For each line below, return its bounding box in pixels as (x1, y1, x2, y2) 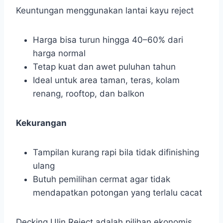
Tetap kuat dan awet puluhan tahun (33, 62, 176, 72)
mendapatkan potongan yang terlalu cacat (33, 188, 202, 198)
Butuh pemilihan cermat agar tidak (33, 174, 170, 185)
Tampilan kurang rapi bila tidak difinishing (33, 147, 199, 158)
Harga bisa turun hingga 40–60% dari (33, 35, 183, 45)
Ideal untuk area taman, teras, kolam (33, 75, 180, 86)
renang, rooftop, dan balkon (33, 89, 144, 99)
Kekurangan (16, 118, 67, 128)
